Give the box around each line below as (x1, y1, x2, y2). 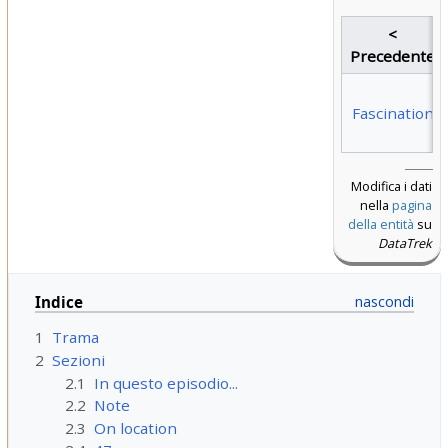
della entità (347, 215, 414, 234)
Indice (34, 292, 83, 313)
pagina (391, 196, 432, 215)
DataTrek (377, 234, 432, 253)
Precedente (350, 46, 436, 67)
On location (94, 417, 178, 438)
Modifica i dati (350, 177, 432, 196)
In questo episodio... (94, 372, 239, 393)
